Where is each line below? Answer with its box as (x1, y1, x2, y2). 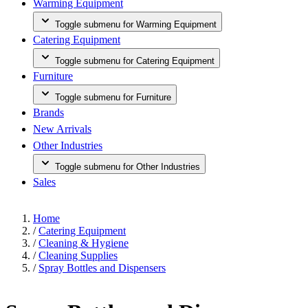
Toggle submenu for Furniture (55, 92, 171, 102)
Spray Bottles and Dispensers (38, 262, 166, 274)
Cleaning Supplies (38, 250, 118, 261)
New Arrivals (33, 123, 91, 135)
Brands (33, 107, 64, 118)
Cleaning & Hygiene (38, 237, 129, 249)
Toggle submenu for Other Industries (55, 162, 200, 172)
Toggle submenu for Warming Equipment (55, 19, 217, 30)
